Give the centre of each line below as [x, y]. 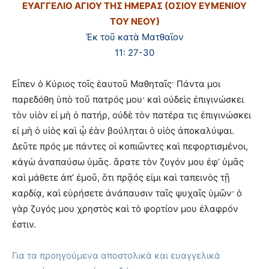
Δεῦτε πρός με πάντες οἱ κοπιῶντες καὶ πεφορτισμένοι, [130, 146]
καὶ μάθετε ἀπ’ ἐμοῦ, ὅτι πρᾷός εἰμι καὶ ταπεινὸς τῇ [121, 177]
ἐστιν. [24, 224]
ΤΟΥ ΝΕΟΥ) [134, 21]
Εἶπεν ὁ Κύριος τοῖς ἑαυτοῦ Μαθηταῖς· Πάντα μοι [116, 84]
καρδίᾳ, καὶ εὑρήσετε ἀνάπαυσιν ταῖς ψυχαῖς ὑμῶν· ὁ [127, 193]
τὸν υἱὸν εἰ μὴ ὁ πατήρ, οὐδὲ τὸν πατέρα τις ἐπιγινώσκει [131, 115]
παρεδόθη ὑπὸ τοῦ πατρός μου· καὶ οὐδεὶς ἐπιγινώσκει [128, 99]
